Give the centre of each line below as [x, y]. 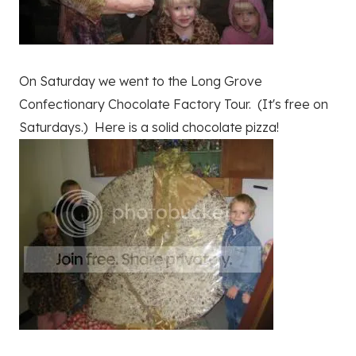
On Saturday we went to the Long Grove [141, 81]
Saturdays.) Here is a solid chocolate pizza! [149, 128]
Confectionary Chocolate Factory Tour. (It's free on [174, 104]
